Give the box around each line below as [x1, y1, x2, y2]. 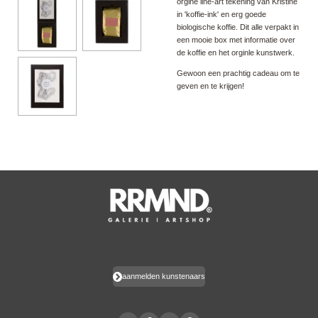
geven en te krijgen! [177, 82, 244, 91]
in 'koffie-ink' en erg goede [177, 10, 266, 19]
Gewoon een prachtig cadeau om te [177, 69, 300, 78]
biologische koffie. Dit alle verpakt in [177, 23, 299, 32]
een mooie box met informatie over [177, 35, 295, 45]
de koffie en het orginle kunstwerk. [177, 48, 295, 57]
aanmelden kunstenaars [122, 272, 206, 281]
